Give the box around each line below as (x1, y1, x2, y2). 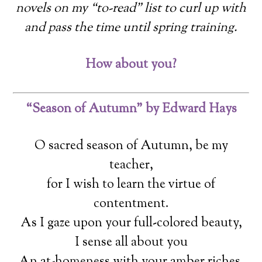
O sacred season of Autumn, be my (34, 136, 228, 156)
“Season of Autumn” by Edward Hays (25, 99, 237, 119)
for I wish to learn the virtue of (47, 175, 215, 194)
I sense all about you (74, 233, 188, 252)
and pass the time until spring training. (25, 18, 237, 37)
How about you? (85, 55, 177, 74)
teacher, (109, 156, 153, 175)
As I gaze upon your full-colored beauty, (20, 213, 242, 233)
